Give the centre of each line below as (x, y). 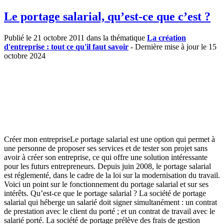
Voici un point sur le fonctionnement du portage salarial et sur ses (106, 184)
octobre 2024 (25, 55)
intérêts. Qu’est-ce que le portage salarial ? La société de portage (105, 193)
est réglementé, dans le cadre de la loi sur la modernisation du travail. (112, 175)
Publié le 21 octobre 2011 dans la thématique (75, 37)
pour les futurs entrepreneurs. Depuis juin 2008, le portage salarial (107, 166)
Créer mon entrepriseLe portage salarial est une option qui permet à (109, 139)
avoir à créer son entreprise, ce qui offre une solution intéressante (106, 157)
